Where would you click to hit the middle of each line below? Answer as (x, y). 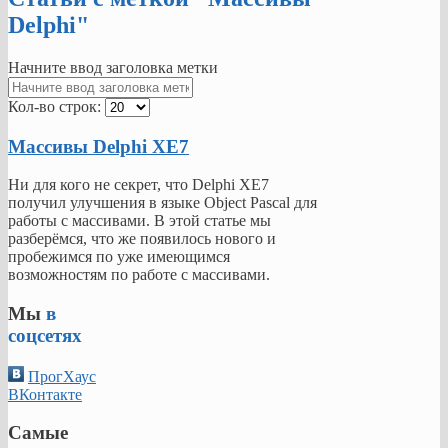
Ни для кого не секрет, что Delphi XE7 (138, 185)
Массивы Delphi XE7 (98, 146)
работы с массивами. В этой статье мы (139, 221)
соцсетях (45, 335)
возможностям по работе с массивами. (139, 275)
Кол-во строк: (54, 106)
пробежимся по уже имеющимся (119, 257)
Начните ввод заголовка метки (115, 67)
